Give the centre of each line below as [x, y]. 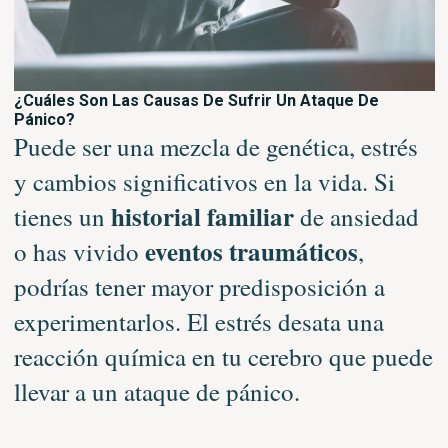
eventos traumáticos [251, 251]
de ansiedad [356, 216]
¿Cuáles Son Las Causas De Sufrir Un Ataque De [196, 100]
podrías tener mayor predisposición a [199, 286]
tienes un [62, 216]
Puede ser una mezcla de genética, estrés [215, 146]
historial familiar [202, 216]
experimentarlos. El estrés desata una [198, 321]
